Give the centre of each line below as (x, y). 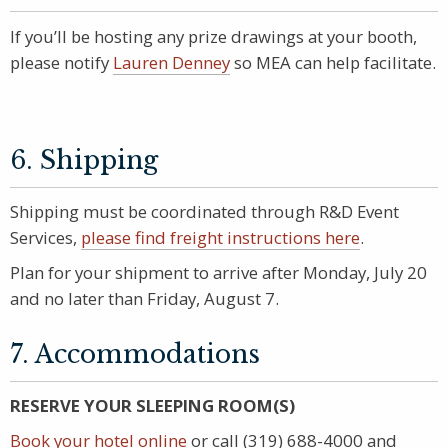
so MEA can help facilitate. (333, 62)
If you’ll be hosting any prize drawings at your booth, (213, 36)
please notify (61, 62)
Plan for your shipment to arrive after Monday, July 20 (218, 272)
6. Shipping (84, 160)
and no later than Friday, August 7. (144, 298)
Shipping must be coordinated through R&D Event (204, 212)
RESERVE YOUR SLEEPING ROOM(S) (152, 406)
